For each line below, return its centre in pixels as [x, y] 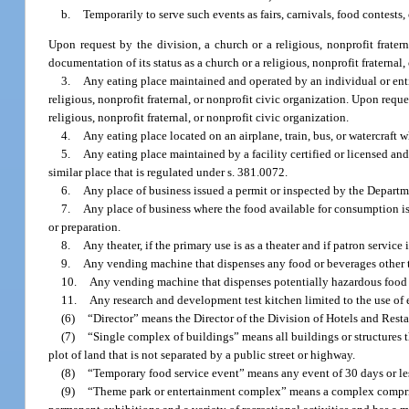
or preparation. [85, 227]
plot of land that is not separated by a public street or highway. [202, 355]
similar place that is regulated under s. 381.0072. [168, 173]
